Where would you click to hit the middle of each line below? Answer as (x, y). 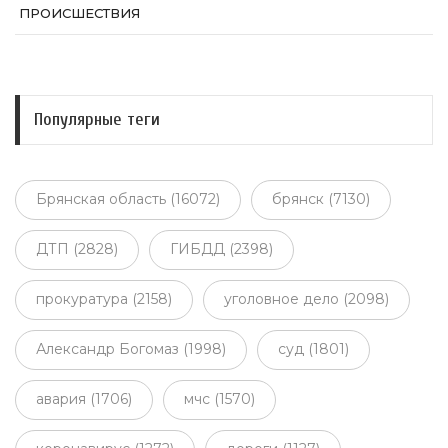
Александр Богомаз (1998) (131, 349)
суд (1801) (313, 349)
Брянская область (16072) (128, 199)
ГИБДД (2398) (221, 249)
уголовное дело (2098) (306, 299)
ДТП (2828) (77, 249)
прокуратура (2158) (104, 299)
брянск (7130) (321, 199)
